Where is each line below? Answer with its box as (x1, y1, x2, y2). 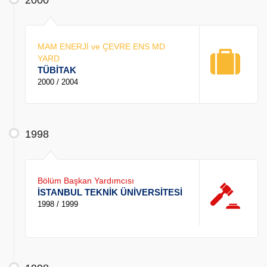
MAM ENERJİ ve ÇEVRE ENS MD (38, 42, 165, 52)
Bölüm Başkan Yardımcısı (38, 176, 134, 186)
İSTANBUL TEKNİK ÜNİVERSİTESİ (38, 187, 182, 198)
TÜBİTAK (38, 65, 76, 76)
